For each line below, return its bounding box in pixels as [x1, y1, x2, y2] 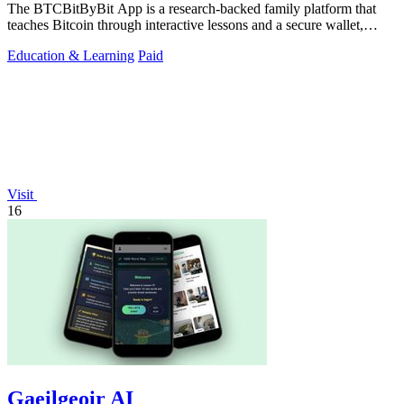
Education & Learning [7, 48, 134, 64]
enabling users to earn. [7, 33, 134, 50]
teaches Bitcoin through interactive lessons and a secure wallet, [7, 17, 363, 33]
